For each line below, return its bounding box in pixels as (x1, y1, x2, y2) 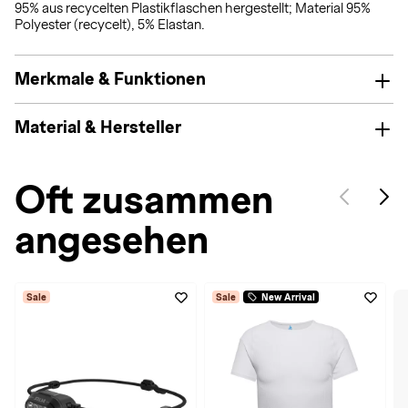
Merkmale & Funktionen (15, 69, 206, 88)
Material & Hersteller (15, 117, 181, 137)
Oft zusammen (15, 178, 273, 221)
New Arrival (261, 291, 315, 302)
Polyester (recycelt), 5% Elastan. (15, 17, 205, 32)
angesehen (15, 219, 209, 261)
